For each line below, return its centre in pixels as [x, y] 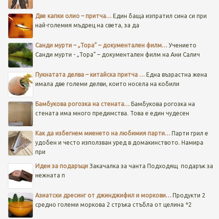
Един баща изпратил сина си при [159, 16]
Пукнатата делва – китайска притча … [90, 75]
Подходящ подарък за [180, 166]
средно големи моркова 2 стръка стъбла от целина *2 [113, 205]
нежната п [50, 175]
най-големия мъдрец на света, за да [87, 25]
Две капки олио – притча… [73, 16]
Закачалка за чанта [117, 166]
